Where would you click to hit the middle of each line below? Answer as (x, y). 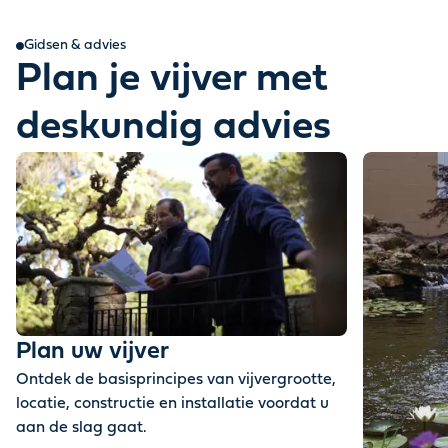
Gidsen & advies (75, 46)
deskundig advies (173, 128)
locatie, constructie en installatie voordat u (172, 403)
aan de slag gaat (79, 427)
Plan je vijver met (172, 80)
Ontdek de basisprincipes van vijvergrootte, (176, 379)
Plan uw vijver (92, 351)
